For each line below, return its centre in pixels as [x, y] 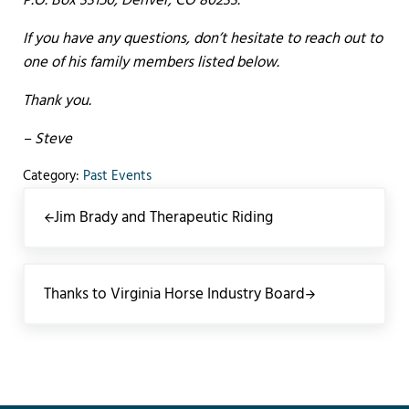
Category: [52, 176]
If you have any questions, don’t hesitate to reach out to [202, 38]
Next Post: [55, 274]
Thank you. [57, 100]
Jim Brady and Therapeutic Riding [163, 218]
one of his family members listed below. [151, 62]
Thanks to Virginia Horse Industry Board [175, 294]
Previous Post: [68, 197]
